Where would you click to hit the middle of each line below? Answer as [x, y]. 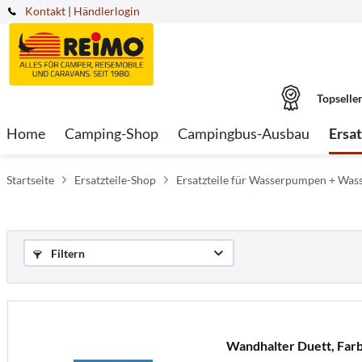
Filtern [67, 253]
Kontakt [45, 11]
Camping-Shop [112, 133]
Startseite [30, 180]
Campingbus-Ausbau [244, 133]
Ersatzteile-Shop [115, 180]
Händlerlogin [107, 11]
